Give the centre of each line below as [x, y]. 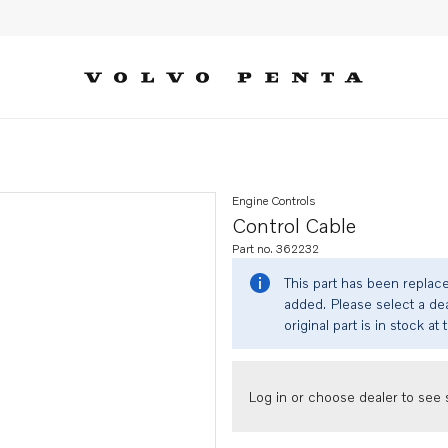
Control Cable [294, 225]
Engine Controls [274, 200]
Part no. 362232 [275, 248]
